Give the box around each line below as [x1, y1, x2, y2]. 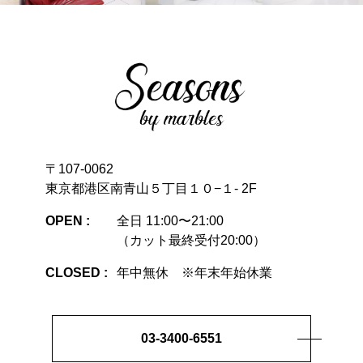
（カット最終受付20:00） [116, 233, 266, 248]
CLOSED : [45, 266, 108, 280]
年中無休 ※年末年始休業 [116, 266, 272, 280]
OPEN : [45, 214, 90, 228]
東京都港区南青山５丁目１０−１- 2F [45, 181, 257, 196]
